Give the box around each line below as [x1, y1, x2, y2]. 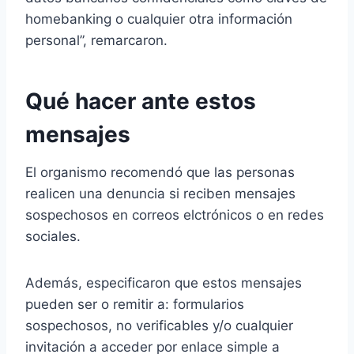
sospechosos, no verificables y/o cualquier [25, 317, 293, 333]
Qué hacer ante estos [25, 87, 256, 115]
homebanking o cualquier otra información [25, 10, 292, 27]
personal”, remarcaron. [25, 32, 168, 48]
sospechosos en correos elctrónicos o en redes [25, 206, 324, 223]
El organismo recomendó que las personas [25, 164, 295, 180]
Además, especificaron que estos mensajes [25, 274, 302, 291]
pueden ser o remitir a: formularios [25, 296, 244, 312]
